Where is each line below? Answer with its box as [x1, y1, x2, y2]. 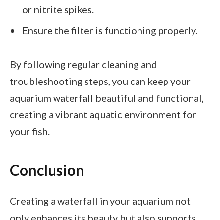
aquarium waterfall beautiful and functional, [10, 91, 204, 104]
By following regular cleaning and [10, 58, 157, 70]
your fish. [10, 125, 50, 137]
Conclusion [10, 161, 84, 179]
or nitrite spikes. [22, 3, 94, 15]
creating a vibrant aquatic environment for [10, 108, 196, 120]
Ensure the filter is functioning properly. [22, 24, 197, 36]
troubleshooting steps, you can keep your [10, 75, 191, 87]
